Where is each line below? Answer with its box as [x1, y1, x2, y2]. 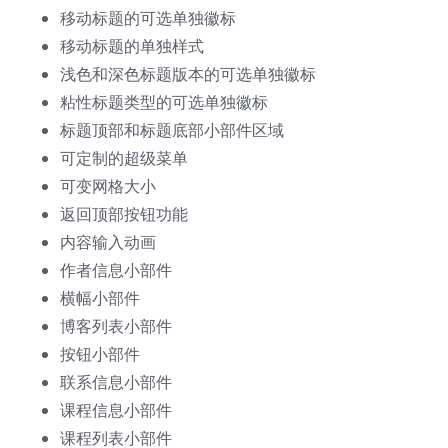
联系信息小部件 [60, 371, 172, 394]
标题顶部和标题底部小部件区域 [60, 119, 284, 142]
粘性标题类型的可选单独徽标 [60, 91, 268, 114]
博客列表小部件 [60, 315, 172, 338]
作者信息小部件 [60, 259, 172, 282]
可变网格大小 [60, 175, 156, 198]
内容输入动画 [60, 231, 156, 254]
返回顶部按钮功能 [60, 203, 188, 226]
